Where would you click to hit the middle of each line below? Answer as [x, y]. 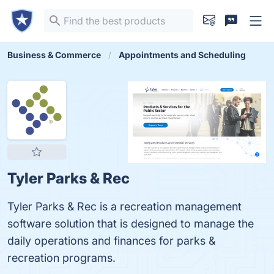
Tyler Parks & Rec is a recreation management [124, 206]
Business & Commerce [54, 55]
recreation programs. [61, 258]
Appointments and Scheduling [182, 55]
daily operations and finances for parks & [111, 241]
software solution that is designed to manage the [131, 224]
